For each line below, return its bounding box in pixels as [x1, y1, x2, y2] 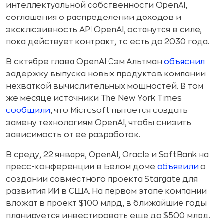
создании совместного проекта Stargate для [6, 175, 198, 183]
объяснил [164, 58, 205, 66]
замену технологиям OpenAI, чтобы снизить [6, 119, 191, 127]
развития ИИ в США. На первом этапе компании [6, 187, 207, 195]
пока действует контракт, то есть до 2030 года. [6, 38, 209, 46]
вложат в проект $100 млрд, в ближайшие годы [6, 200, 207, 207]
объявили [157, 163, 199, 171]
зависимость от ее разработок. [6, 131, 140, 139]
